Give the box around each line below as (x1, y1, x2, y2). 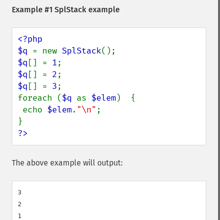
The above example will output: (12, 158, 123, 167)
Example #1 (12, 5, 55, 14)
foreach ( (18, 93, 62, 103)
